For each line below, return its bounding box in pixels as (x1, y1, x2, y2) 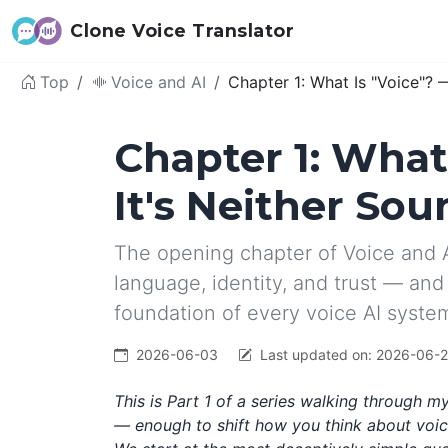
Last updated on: (256, 346, 376, 363)
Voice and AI (111, 72, 206, 92)
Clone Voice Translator (70, 20, 295, 41)
